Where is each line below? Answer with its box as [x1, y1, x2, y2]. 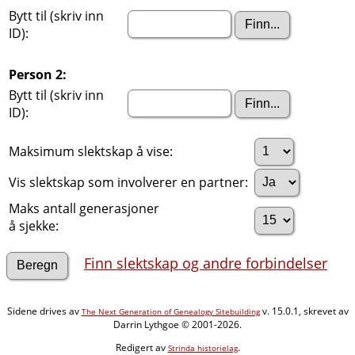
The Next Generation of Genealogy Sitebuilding [81, 305, 260, 317]
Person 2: [9, 65, 67, 83]
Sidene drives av [6, 303, 82, 318]
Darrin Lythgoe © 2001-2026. [113, 317, 242, 331]
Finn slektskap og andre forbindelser [84, 254, 327, 273]
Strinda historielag [167, 342, 238, 353]
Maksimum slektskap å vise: [9, 142, 173, 160]
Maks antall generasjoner [9, 199, 159, 217]
